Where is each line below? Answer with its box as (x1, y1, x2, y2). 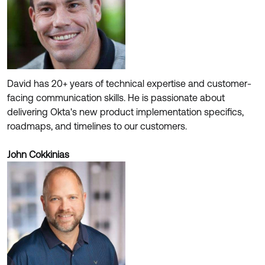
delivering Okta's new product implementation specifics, (7, 106, 244, 117)
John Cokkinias (7, 149, 69, 160)
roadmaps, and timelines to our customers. (7, 121, 187, 131)
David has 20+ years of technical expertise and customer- (7, 78, 251, 89)
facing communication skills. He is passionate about (7, 92, 225, 103)
